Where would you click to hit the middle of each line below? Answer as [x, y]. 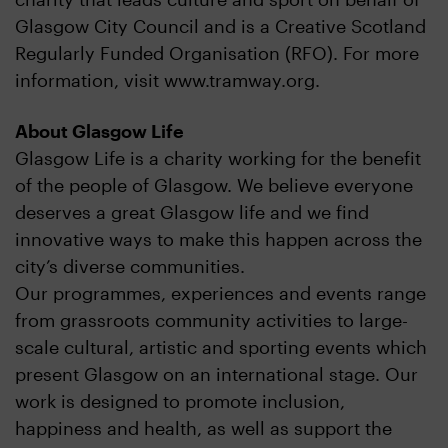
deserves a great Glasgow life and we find [192, 212]
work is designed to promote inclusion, [180, 401]
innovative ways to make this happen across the [218, 239]
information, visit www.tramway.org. [167, 80]
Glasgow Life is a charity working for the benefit [218, 158]
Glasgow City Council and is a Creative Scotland [220, 26]
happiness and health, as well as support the [203, 428]
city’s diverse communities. [130, 266]
